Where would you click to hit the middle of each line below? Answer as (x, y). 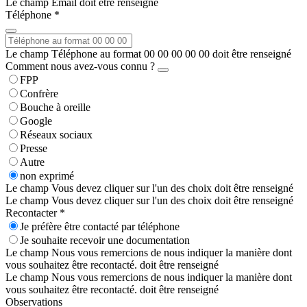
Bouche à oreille (55, 107)
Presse (34, 148)
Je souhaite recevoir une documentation (105, 240)
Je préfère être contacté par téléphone (100, 226)
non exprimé (47, 175)
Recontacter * (35, 212)
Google (36, 121)
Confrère (39, 93)
